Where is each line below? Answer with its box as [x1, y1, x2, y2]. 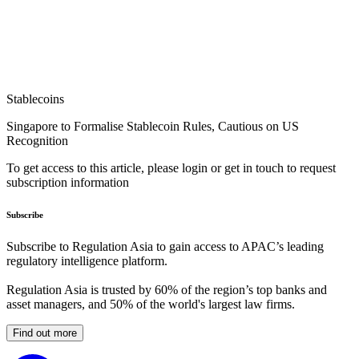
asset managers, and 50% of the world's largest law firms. [6, 297, 295, 312]
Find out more [13, 327, 77, 340]
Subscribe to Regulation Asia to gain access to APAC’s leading [6, 240, 324, 254]
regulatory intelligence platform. [6, 254, 167, 268]
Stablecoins [6, 92, 64, 107]
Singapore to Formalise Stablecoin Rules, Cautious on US [6, 119, 299, 134]
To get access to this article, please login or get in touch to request [6, 161, 336, 175]
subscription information [6, 175, 129, 190]
